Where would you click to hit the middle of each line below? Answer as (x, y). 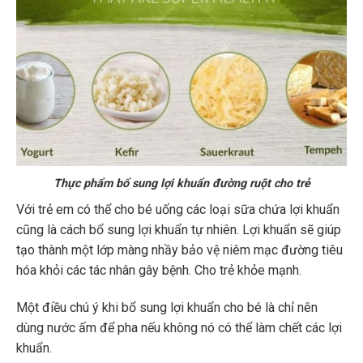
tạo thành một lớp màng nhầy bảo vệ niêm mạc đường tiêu (179, 250)
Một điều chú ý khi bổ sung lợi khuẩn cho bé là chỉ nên (167, 308)
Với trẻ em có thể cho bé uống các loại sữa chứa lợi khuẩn (178, 210)
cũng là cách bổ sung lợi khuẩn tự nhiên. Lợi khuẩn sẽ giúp (179, 230)
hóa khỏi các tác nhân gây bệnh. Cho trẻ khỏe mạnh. (159, 271)
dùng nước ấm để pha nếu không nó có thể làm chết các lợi (179, 328)
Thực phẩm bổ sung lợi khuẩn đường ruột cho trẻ (181, 184)
